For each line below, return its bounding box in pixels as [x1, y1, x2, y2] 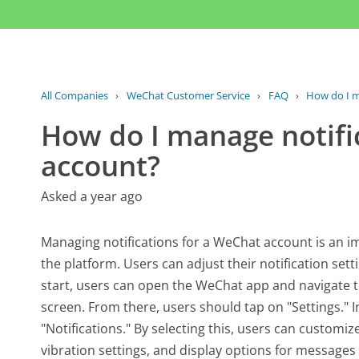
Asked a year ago [41, 188, 143, 206]
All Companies [41, 88, 109, 103]
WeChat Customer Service [126, 88, 250, 103]
